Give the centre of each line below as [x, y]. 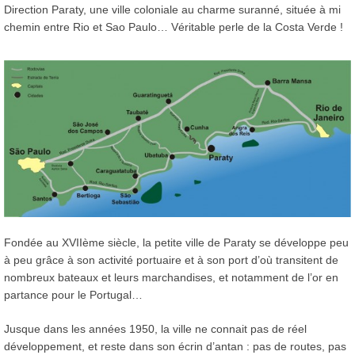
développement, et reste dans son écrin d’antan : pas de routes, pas [175, 346]
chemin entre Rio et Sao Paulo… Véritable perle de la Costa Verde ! [174, 27]
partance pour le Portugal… [73, 294]
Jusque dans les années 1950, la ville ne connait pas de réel [155, 328]
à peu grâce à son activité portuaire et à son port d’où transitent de [171, 260]
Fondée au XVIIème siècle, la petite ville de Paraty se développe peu [176, 242]
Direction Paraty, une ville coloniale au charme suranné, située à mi [172, 10]
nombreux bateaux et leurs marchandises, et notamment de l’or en [171, 277]
